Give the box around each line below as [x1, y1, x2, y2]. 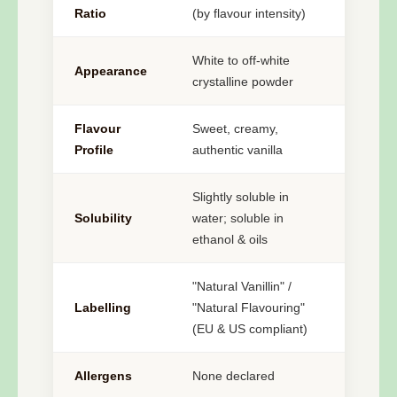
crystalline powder [192, 74, 293, 90]
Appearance [74, 64, 147, 79]
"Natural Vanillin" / [192, 279, 292, 294]
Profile [74, 143, 113, 158]
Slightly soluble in [192, 190, 289, 205]
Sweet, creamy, [192, 121, 278, 136]
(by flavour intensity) [192, 6, 306, 21]
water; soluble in [192, 211, 284, 226]
